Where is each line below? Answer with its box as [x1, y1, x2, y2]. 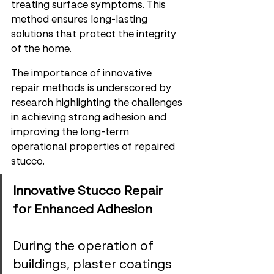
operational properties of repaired [11, 143, 177, 152]
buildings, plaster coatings [13, 259, 175, 272]
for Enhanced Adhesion [13, 204, 152, 217]
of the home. [11, 45, 72, 54]
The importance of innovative [11, 69, 154, 79]
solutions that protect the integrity [11, 30, 179, 40]
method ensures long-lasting [11, 15, 150, 25]
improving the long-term [11, 128, 131, 138]
